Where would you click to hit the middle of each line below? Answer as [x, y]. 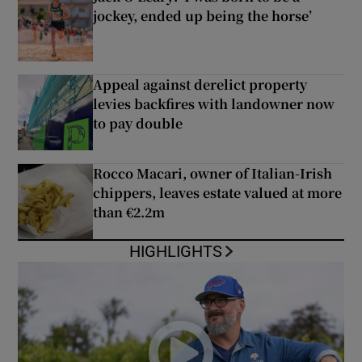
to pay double [138, 124]
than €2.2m [129, 213]
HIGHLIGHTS [176, 251]
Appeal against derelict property [200, 85]
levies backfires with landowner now [214, 104]
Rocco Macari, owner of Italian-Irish [213, 174]
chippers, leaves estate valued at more [218, 193]
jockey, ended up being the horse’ [203, 15]
